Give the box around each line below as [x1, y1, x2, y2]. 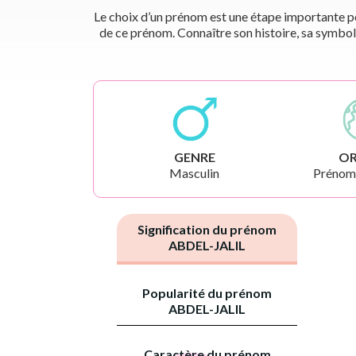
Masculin [169, 164, 220, 180]
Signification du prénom [137, 221, 277, 237]
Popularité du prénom [142, 284, 272, 300]
